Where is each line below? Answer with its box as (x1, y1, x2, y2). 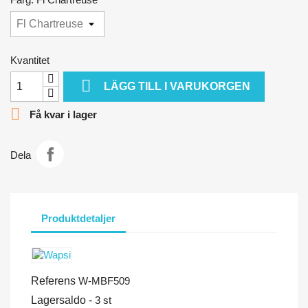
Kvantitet (10, 54, 49, 66)
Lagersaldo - (31, 294, 92, 306)
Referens (31, 274, 76, 287)
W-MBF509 (78, 274, 130, 287)
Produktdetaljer (41, 212, 115, 225)
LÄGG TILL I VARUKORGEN (104, 80, 251, 92)
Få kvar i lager (27, 108, 97, 120)
